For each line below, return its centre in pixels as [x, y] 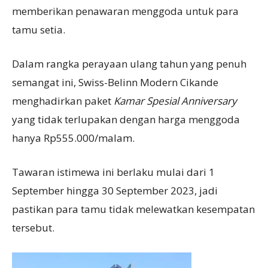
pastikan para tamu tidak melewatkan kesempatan [133, 209]
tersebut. [33, 227]
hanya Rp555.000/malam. [73, 138]
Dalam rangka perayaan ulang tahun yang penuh [129, 63]
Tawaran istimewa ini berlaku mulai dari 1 [113, 172]
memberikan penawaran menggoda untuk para [125, 11]
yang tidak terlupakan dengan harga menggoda [126, 119]
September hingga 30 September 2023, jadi [115, 190]
